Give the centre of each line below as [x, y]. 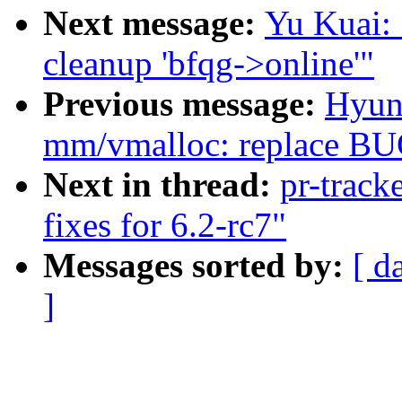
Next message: [154, 23]
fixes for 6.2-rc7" [165, 225]
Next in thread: [162, 185]
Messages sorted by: [198, 266]
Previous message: [184, 104]
